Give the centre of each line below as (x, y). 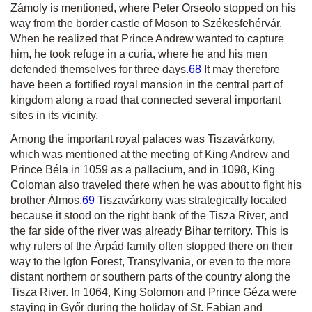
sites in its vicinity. (54, 115)
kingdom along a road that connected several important (146, 100)
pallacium (158, 170)
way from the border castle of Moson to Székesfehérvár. (146, 23)
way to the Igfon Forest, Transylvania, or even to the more (151, 262)
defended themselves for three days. (100, 69)
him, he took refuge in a (69, 54)
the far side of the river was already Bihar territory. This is (149, 231)
